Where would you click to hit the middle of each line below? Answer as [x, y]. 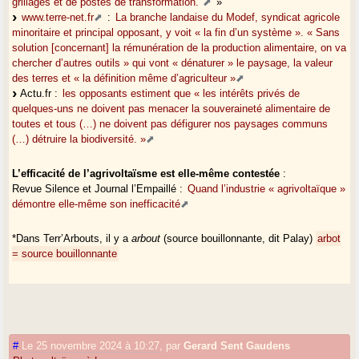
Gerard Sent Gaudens [237, 345]
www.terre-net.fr [58, 17]
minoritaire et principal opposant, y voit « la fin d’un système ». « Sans [176, 32]
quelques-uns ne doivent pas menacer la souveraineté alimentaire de [171, 108]
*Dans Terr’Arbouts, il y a [72, 238]
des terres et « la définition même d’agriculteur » [124, 78]
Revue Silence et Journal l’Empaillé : [99, 188]
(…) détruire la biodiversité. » [79, 139]
